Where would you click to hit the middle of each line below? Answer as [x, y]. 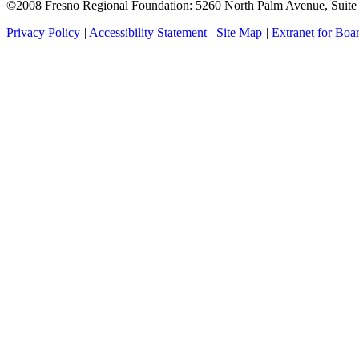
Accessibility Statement [148, 32]
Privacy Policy [43, 32]
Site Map [239, 32]
